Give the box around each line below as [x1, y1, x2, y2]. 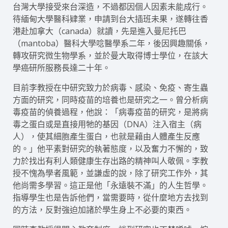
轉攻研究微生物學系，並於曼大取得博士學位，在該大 [13, 50, 208, 61]
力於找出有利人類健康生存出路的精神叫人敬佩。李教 [13, 155, 208, 166]
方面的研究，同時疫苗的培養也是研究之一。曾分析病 [13, 94, 208, 105]
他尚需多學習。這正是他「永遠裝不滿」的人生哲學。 [13, 180, 208, 191]
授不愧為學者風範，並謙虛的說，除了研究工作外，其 [13, 167, 208, 179]
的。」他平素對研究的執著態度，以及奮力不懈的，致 [13, 143, 208, 154]
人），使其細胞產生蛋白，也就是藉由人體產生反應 [13, 131, 200, 142]
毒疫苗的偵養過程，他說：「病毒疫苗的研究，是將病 [13, 106, 208, 118]
